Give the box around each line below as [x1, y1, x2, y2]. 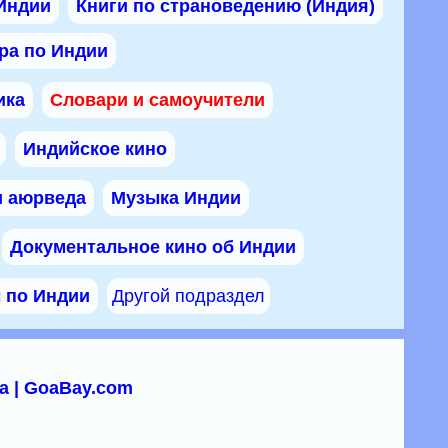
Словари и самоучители [50, 90, 265, 110]
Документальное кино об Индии [10, 237, 296, 257]
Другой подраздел [112, 286, 265, 306]
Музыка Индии [111, 188, 241, 208]
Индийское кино [23, 139, 167, 159]
